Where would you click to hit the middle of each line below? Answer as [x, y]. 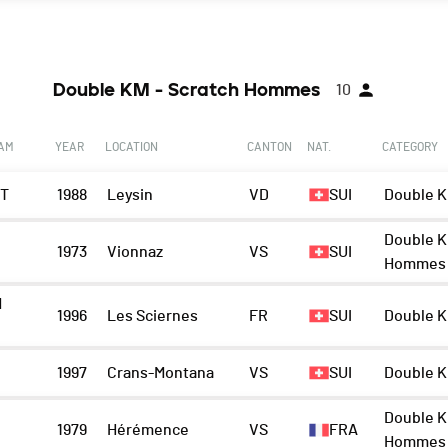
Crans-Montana [160, 373]
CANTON [270, 147]
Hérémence [147, 430]
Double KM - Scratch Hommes [186, 90]
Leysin [129, 195]
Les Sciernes [152, 316]
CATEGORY [410, 147]
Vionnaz [134, 252]
